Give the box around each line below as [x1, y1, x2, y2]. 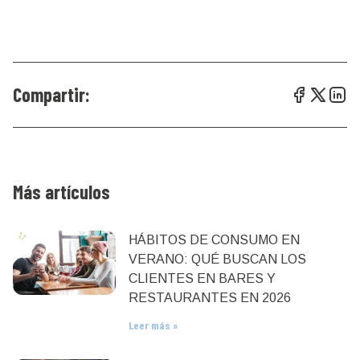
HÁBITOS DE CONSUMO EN [129, 233, 300, 247]
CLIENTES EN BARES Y [129, 272, 276, 286]
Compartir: [13, 83, 90, 107]
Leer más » [129, 318, 178, 333]
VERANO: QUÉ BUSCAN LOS [129, 252, 306, 267]
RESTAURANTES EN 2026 [129, 291, 291, 305]
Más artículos [13, 180, 110, 204]
